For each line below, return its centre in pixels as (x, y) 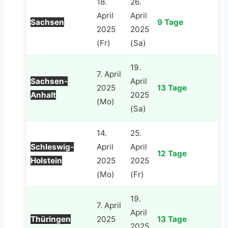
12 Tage (172, 153)
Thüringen (51, 219)
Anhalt (43, 95)
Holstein (46, 160)
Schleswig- (52, 147)
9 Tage (170, 22)
